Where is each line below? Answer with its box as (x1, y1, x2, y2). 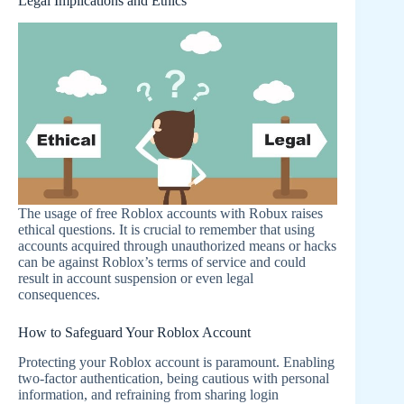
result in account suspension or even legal (18, 270, 253, 286)
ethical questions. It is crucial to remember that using (18, 221, 315, 237)
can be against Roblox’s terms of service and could (18, 253, 306, 270)
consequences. (18, 286, 100, 302)
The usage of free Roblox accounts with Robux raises (18, 205, 323, 221)
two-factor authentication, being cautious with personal (18, 370, 329, 386)
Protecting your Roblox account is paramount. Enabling (18, 353, 335, 370)
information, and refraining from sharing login (18, 386, 279, 402)
